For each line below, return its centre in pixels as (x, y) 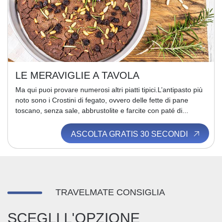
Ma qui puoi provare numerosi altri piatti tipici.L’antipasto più (109, 90)
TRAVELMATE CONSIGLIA (110, 192)
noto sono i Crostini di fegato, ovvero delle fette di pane (102, 100)
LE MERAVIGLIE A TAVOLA (77, 75)
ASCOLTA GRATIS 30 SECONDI (130, 134)
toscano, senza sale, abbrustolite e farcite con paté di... (102, 111)
